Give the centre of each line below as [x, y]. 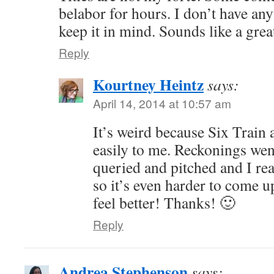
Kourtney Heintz [148, 84]
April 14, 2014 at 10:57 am [162, 103]
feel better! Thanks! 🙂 [164, 202]
